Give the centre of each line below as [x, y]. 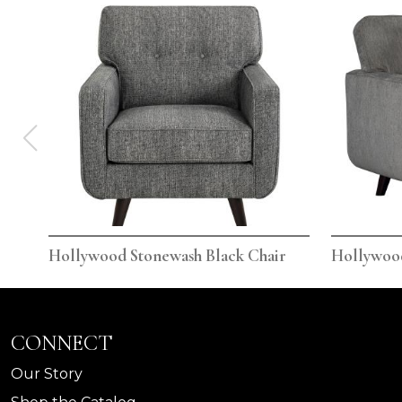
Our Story [47, 374]
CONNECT [62, 344]
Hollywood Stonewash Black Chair [167, 256]
